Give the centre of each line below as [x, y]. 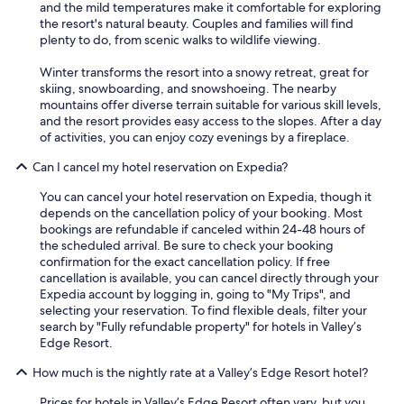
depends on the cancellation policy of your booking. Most [201, 213]
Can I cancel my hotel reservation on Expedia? [160, 167]
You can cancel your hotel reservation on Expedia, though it [206, 197]
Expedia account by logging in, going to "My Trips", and [195, 294]
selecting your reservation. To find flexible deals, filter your [203, 310]
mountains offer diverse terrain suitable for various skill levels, [211, 105]
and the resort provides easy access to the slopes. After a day [211, 121]
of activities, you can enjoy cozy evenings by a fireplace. [195, 137]
